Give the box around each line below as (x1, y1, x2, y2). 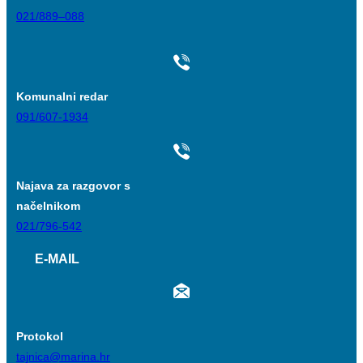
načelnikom (16, 199, 87, 213)
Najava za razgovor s (16, 179, 140, 193)
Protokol (16, 329, 63, 343)
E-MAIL (35, 252, 79, 267)
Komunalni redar (16, 90, 108, 104)
